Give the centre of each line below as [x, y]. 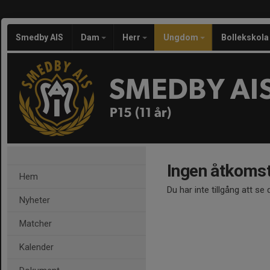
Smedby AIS [39, 37]
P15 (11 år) [141, 113]
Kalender [36, 247]
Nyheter [35, 200]
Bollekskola [245, 37]
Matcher [36, 224]
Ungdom [182, 37]
